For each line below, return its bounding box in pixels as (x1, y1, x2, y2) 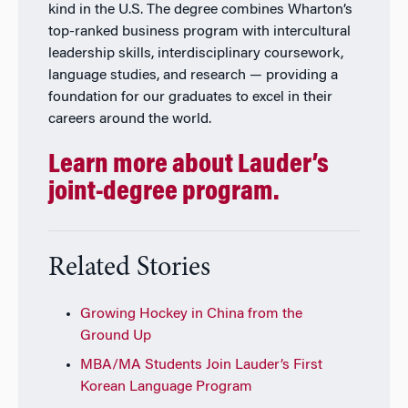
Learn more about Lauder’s (47, 152, 329, 180)
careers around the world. (47, 112, 211, 127)
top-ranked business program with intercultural (47, 25, 351, 40)
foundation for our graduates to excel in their (47, 90, 332, 106)
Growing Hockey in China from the (79, 306, 302, 321)
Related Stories (47, 254, 210, 282)
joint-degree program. (47, 179, 280, 208)
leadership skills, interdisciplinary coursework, (47, 46, 343, 62)
